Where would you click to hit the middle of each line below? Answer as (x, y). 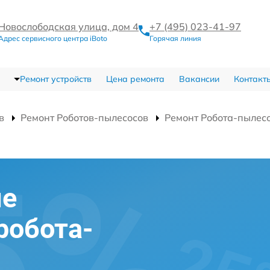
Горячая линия (175, 38)
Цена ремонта (135, 79)
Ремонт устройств (55, 79)
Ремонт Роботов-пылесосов (84, 118)
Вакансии (199, 79)
